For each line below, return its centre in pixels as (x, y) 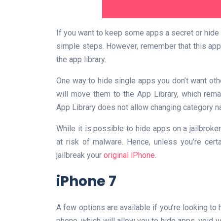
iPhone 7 (86, 181)
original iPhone (129, 155)
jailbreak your (80, 155)
